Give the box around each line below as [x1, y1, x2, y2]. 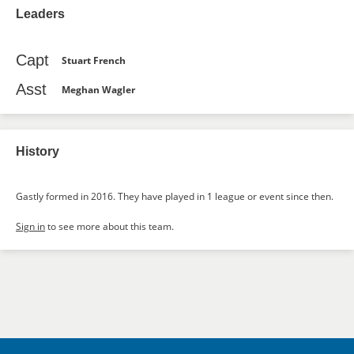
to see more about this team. [45, 220, 174, 233]
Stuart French [62, 53, 126, 67]
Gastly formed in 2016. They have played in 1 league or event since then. [16, 190, 333, 203]
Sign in [16, 220, 45, 233]
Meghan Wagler [62, 82, 135, 96]
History [16, 145, 59, 158]
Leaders [16, 7, 65, 21]
